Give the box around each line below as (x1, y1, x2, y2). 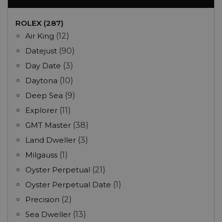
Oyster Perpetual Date (25, 180, 111, 190)
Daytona (25, 76, 57, 86)
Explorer (25, 106, 57, 115)
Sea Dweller (25, 210, 71, 220)
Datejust (25, 46, 57, 56)
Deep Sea (25, 91, 63, 101)
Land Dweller (25, 135, 78, 145)
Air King (25, 31, 54, 41)
